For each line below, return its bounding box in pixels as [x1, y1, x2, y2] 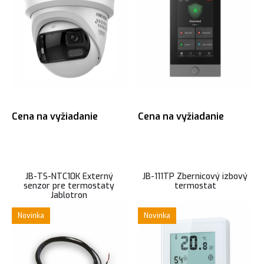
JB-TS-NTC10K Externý [25, 171, 113, 182]
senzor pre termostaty [24, 180, 114, 192]
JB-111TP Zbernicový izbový [143, 171, 247, 182]
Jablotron [51, 190, 87, 201]
